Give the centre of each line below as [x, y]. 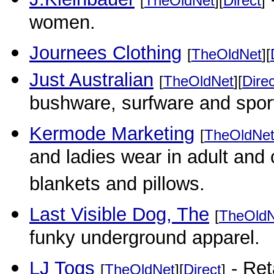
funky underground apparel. [145, 240]
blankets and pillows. [117, 186]
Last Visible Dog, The [119, 214]
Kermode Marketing [112, 134]
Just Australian [91, 80]
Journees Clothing [106, 53]
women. [62, 24]
